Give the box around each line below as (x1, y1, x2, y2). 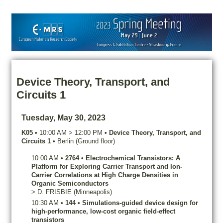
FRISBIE (45, 188, 72, 196)
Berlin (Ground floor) (57, 137, 115, 145)
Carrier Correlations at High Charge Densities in (31, 171, 178, 179)
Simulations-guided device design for (82, 199, 198, 207)
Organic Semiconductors (31, 179, 109, 187)
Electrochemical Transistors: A (85, 154, 180, 162)
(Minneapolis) (73, 188, 112, 196)
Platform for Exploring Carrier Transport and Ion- (31, 162, 182, 170)
